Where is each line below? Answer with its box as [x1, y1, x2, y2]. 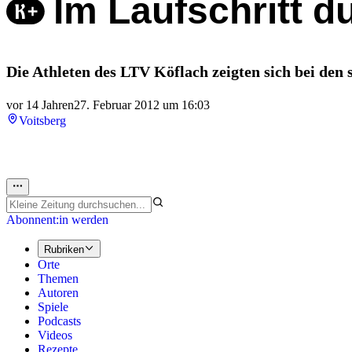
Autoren [38, 285, 79, 299]
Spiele [38, 299, 68, 313]
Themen [38, 271, 79, 285]
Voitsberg [19, 114, 66, 128]
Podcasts [38, 313, 81, 328]
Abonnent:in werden [6, 213, 108, 227]
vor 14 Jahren [6, 98, 74, 112]
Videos [38, 328, 72, 342]
